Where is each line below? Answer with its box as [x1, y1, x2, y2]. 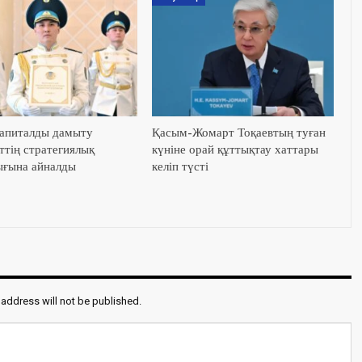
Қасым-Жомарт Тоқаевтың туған [151, 125, 326, 141]
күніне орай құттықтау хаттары [151, 142, 318, 158]
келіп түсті [151, 159, 208, 175]
